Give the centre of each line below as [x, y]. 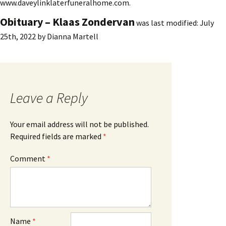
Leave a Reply [49, 98]
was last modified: [167, 22]
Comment [29, 158]
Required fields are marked [56, 136]
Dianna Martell [73, 36]
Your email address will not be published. [79, 124]
